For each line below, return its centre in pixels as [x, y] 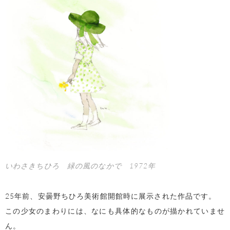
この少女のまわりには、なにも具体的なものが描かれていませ [115, 210]
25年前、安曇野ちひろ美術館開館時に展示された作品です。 [111, 195]
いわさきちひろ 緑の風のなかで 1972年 [81, 166]
